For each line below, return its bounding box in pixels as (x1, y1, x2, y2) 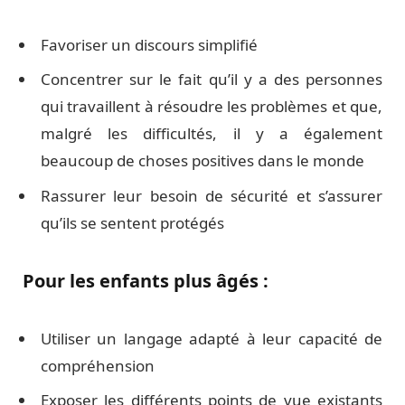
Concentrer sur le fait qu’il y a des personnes (41, 69, 382, 90)
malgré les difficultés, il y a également (41, 123, 382, 145)
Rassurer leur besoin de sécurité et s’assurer (41, 184, 382, 206)
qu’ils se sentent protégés (41, 212, 224, 233)
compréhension (41, 354, 155, 376)
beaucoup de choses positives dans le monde (41, 150, 364, 172)
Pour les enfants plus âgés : (23, 268, 268, 293)
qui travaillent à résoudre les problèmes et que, (41, 96, 382, 118)
